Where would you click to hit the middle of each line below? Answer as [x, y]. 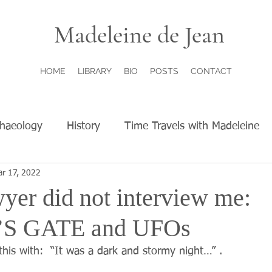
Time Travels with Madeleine [192, 126]
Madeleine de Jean [139, 35]
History [83, 126]
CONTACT [211, 71]
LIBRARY [95, 71]
